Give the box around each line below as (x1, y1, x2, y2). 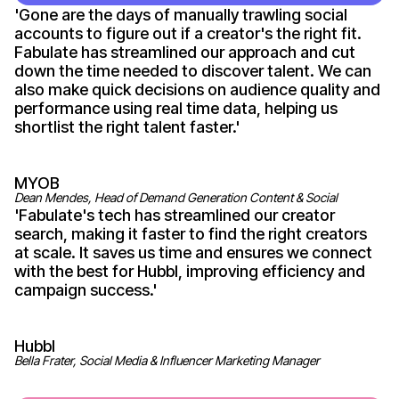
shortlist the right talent (14, 117, 190, 136)
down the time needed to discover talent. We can (14, 61, 371, 80)
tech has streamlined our (94, 205, 281, 224)
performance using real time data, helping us (14, 98, 338, 118)
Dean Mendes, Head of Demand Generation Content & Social (14, 189, 338, 205)
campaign (14, 280, 90, 299)
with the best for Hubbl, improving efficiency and (14, 261, 365, 281)
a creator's (194, 23, 273, 43)
